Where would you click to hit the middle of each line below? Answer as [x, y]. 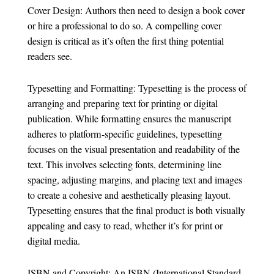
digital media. [54, 241]
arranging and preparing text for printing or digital [122, 104]
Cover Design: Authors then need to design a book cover [136, 11]
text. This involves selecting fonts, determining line [124, 165]
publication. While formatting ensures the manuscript [129, 119]
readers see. [50, 57]
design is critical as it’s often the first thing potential [125, 41]
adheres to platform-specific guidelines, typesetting [124, 134]
